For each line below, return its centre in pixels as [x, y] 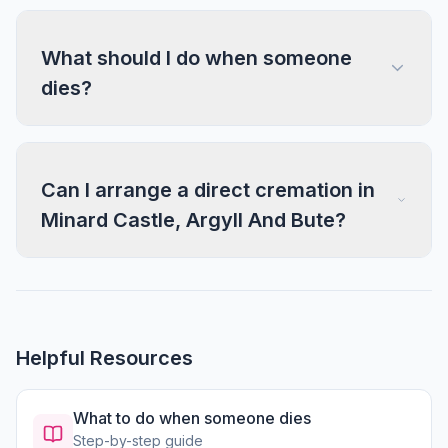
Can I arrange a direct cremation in [208, 190]
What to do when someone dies [192, 418]
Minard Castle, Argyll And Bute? [193, 220]
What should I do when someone [196, 58]
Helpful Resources [104, 358]
